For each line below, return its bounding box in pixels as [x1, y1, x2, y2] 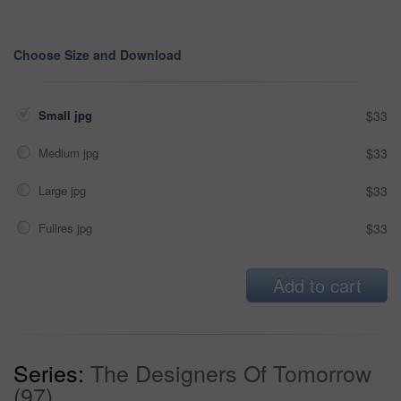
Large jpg [38, 181, 90, 199]
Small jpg [38, 106, 96, 124]
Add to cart [272, 271, 362, 298]
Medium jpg [38, 143, 102, 161]
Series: [13, 355, 84, 388]
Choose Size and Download [13, 45, 182, 64]
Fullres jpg [38, 218, 96, 236]
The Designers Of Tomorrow [90, 355, 371, 388]
